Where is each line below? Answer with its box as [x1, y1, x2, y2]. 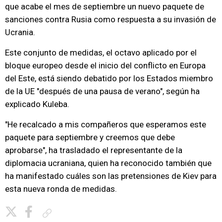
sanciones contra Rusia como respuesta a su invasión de [5, 14, 216, 24]
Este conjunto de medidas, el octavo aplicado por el [5, 48, 197, 57]
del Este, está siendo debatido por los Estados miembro [5, 73, 213, 83]
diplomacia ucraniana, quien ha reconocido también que [5, 158, 212, 168]
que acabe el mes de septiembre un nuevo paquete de [5, 1, 204, 11]
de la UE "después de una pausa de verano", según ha [5, 86, 200, 96]
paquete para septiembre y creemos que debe [5, 132, 175, 142]
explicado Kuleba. [5, 99, 69, 109]
